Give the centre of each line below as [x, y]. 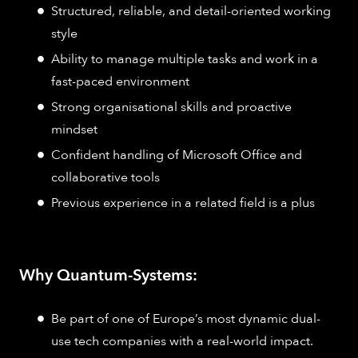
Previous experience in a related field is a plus [183, 203]
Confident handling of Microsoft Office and [177, 155]
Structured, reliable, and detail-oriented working [191, 11]
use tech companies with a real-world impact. [182, 341]
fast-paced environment [120, 81]
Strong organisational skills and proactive [171, 107]
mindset [74, 129]
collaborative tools [105, 177]
